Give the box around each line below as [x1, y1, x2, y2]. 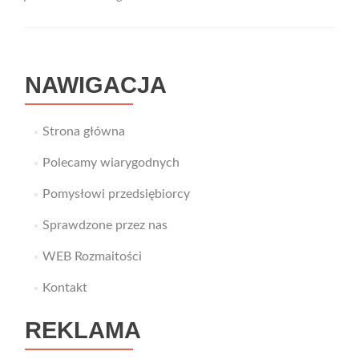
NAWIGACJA [25, 72, 167, 98]
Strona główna [42, 125, 125, 138]
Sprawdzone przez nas [42, 219, 167, 232]
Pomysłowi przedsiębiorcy [42, 188, 190, 200]
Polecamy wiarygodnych [42, 156, 179, 169]
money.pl [207, 60, 257, 73]
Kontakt [42, 281, 87, 294]
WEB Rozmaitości [42, 250, 142, 263]
